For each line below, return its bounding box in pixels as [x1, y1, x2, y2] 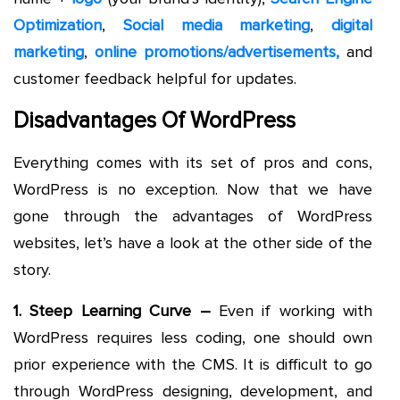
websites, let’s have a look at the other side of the [13, 232, 372, 253]
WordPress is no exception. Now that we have [13, 179, 372, 199]
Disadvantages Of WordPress [13, 106, 301, 134]
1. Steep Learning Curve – [13, 300, 211, 321]
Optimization [13, 14, 102, 35]
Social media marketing [122, 14, 311, 35]
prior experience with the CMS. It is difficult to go [13, 354, 372, 374]
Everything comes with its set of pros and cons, [13, 152, 372, 172]
